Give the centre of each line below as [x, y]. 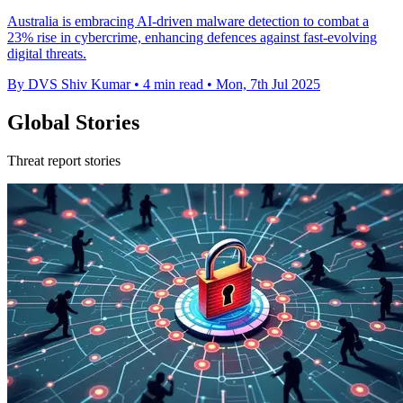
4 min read [173, 85]
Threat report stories [64, 161]
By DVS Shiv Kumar [69, 85]
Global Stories [73, 123]
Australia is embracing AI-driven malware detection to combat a [188, 22]
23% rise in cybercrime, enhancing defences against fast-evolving [192, 38]
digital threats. [47, 54]
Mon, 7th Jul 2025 [268, 85]
